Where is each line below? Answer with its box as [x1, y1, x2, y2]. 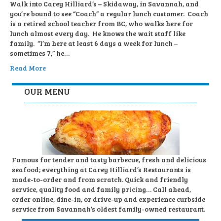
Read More [10, 63, 46, 73]
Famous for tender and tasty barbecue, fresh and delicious [12, 155, 206, 165]
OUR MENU [24, 85, 70, 98]
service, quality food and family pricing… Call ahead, [12, 184, 191, 194]
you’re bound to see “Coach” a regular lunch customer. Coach [10, 9, 208, 19]
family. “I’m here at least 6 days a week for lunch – [10, 38, 178, 48]
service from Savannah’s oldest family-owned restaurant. [12, 204, 205, 214]
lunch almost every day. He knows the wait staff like [10, 29, 185, 38]
